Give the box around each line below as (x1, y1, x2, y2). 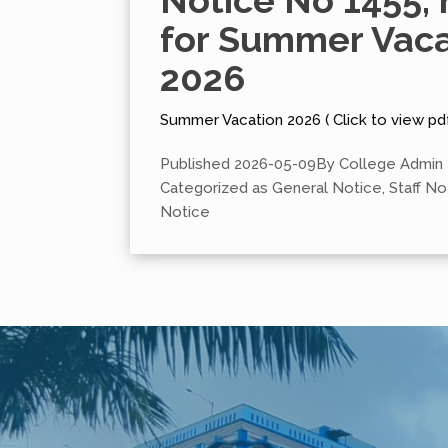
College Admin (339, 155, 443, 174)
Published (160, 155, 234, 174)
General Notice (272, 179, 382, 198)
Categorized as (160, 179, 272, 198)
